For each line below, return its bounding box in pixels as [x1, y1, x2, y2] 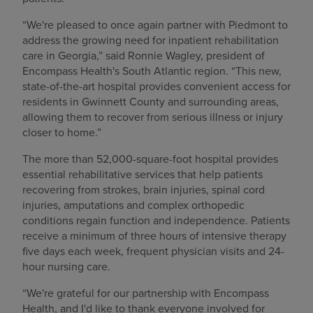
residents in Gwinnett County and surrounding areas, [22, 93, 279, 109]
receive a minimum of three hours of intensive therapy [22, 227, 286, 243]
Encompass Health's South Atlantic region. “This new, [22, 62, 282, 78]
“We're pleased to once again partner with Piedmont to [22, 16, 288, 32]
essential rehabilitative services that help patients [22, 166, 263, 182]
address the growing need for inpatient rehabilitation [22, 31, 279, 48]
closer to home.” [22, 124, 101, 140]
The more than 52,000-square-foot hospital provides [22, 150, 278, 166]
